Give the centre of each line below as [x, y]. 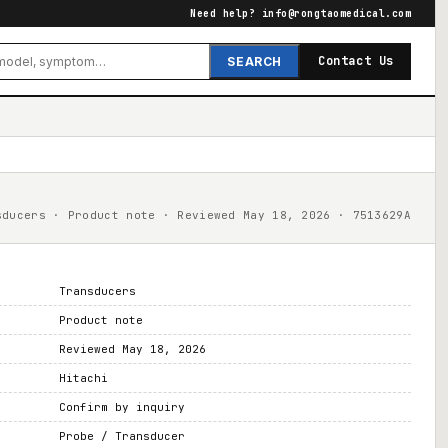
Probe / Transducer [121, 436]
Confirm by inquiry [121, 407]
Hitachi [83, 378]
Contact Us [356, 61]
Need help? [226, 13]
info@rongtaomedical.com [336, 13]
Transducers [97, 291]
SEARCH [254, 61]
